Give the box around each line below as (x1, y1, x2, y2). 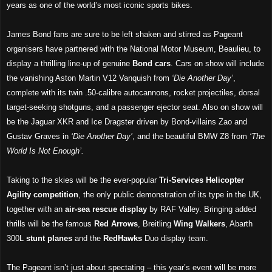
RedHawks (103, 233, 142, 243)
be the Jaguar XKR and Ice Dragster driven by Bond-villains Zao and (7, 117, 247, 126)
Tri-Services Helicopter (159, 175, 244, 185)
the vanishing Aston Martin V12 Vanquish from (7, 73, 172, 83)
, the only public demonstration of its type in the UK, (78, 189, 262, 199)
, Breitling (138, 219, 174, 228)
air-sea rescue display (65, 204, 147, 214)
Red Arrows (94, 219, 138, 228)
